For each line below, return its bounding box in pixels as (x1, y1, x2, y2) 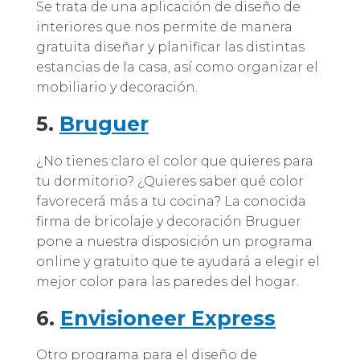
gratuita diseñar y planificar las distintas (35, 39, 305, 55)
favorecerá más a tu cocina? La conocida (35, 193, 306, 209)
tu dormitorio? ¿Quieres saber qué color (35, 173, 304, 189)
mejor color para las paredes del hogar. (35, 273, 299, 289)
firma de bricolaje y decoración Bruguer (35, 213, 301, 229)
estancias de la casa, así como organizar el (35, 59, 318, 76)
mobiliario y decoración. (35, 80, 198, 96)
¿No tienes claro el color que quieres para (35, 153, 313, 169)
